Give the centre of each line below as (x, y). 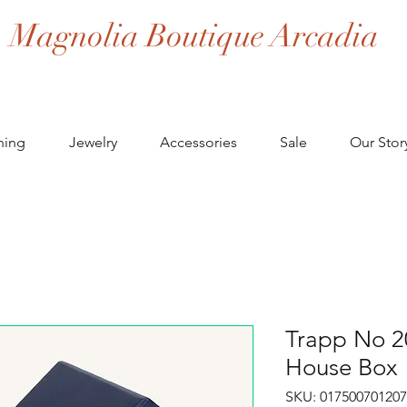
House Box (342, 367)
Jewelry (93, 142)
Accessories (198, 142)
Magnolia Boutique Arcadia (195, 36)
